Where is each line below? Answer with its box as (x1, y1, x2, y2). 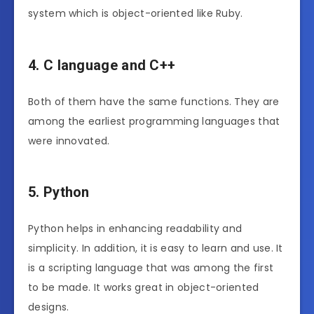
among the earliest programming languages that (28, 114, 280, 128)
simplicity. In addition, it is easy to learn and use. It (28, 240, 283, 255)
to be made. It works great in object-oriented (28, 280, 259, 294)
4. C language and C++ (28, 57, 176, 74)
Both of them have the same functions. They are (28, 94, 280, 109)
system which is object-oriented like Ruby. (28, 6, 243, 21)
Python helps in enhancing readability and (28, 221, 243, 235)
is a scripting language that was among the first (28, 260, 274, 275)
